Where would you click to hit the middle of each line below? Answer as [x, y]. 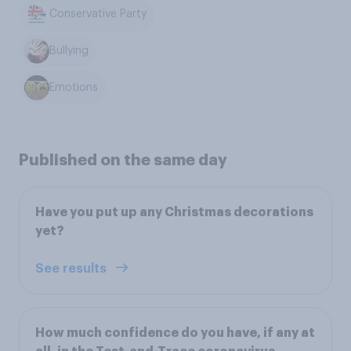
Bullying [69, 51]
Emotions [74, 87]
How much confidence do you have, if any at [175, 333]
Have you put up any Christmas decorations [174, 213]
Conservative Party [98, 14]
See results [72, 269]
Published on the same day [123, 160]
